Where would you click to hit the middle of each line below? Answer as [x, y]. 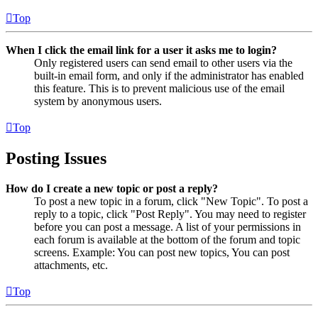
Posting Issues [56, 158]
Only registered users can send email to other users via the [163, 62]
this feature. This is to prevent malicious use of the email [159, 88]
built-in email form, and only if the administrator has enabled [169, 75]
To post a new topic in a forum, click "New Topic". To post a [171, 201]
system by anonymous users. [98, 101]
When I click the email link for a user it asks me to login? [141, 50]
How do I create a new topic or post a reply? [112, 188]
